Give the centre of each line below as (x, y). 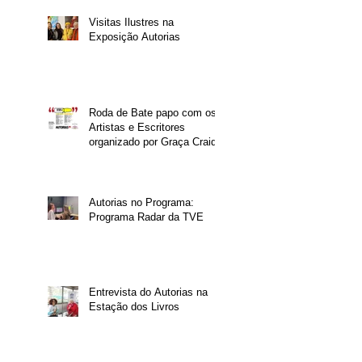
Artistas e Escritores (137, 127)
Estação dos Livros (134, 306)
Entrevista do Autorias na (148, 292)
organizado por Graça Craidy (156, 141)
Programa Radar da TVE (146, 217)
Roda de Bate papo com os (153, 112)
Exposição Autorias (135, 36)
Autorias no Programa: (141, 202)
